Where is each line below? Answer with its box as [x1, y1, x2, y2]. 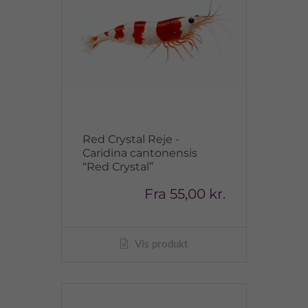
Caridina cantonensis [82, 146, 197, 159]
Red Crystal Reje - [82, 133, 179, 146]
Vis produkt [133, 239, 188, 250]
